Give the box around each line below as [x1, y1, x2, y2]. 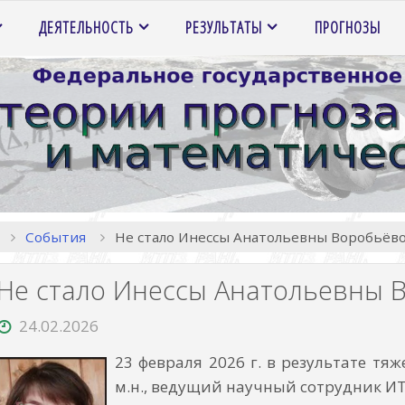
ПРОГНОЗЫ [314, 16, 381, 38]
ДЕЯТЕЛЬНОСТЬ [39, 16, 135, 38]
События [24, 227, 86, 246]
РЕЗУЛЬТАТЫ [185, 16, 263, 38]
